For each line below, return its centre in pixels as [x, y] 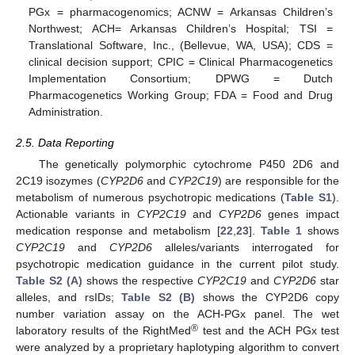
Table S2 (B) [158, 297]
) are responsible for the [279, 180]
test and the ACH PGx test [269, 330]
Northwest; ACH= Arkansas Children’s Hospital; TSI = [181, 29]
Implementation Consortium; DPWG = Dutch [181, 79]
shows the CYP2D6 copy [267, 297]
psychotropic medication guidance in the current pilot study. [177, 263]
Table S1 [309, 197]
